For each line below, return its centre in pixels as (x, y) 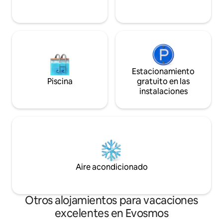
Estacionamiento (163, 71)
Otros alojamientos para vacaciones (111, 200)
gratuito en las (163, 81)
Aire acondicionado (111, 167)
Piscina (60, 81)
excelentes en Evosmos (111, 213)
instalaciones (163, 91)
